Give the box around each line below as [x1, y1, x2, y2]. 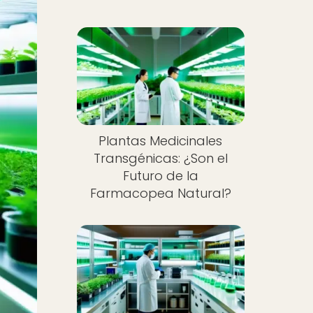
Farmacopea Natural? [89, 184, 231, 202]
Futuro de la [122, 166, 198, 184]
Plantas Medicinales [99, 131, 223, 150]
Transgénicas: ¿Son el [93, 149, 228, 167]
